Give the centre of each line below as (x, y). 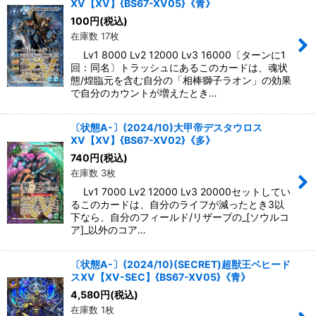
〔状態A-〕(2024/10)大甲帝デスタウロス (166, 128)
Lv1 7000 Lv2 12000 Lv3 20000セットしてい (181, 192)
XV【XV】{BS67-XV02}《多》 (143, 140)
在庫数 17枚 (95, 36)
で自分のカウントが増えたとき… (144, 93)
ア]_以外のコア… (108, 230)
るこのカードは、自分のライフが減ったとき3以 (177, 205)
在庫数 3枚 (93, 173)
